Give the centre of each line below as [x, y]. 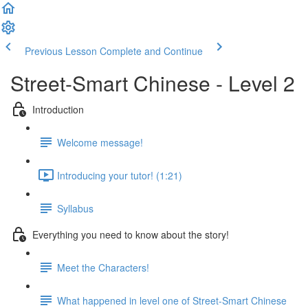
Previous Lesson [61, 51]
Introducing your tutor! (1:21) [120, 175]
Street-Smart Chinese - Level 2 [153, 83]
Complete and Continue [151, 51]
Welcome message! [100, 142]
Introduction [58, 109]
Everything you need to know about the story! [131, 234]
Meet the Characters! [103, 267]
